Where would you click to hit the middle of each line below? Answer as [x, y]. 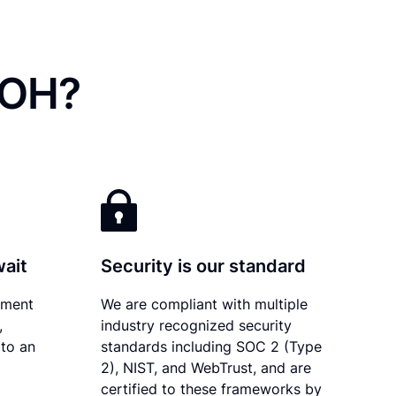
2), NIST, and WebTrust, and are [206, 367]
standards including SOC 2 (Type [212, 346]
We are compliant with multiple [205, 304]
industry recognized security [197, 325]
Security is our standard [204, 266]
